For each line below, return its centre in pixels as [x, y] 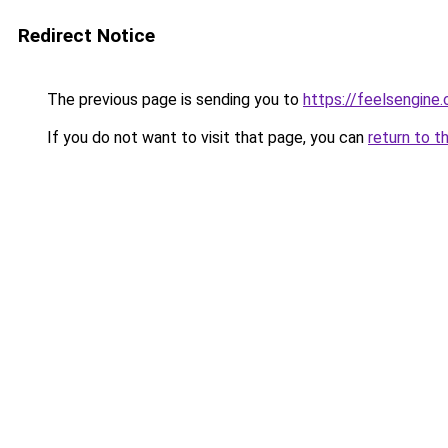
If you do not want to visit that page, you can [205, 137]
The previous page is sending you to [173, 99]
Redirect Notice [86, 35]
